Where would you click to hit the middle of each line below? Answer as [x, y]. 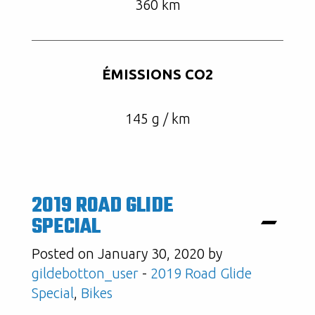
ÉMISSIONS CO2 [157, 74]
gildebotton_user [85, 273]
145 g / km [157, 118]
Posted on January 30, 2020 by [127, 253]
